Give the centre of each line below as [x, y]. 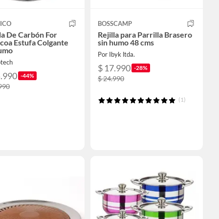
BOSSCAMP [115, 23]
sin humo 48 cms [126, 42]
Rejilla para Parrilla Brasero [145, 34]
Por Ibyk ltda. [116, 54]
